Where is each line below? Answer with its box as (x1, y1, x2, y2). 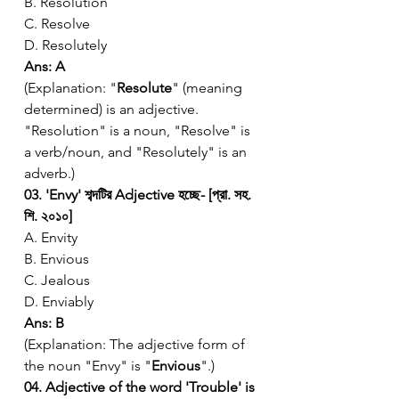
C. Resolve (24, 14, 90, 32)
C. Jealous (24, 271, 90, 289)
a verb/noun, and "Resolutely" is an (24, 142, 250, 160)
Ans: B (24, 313, 64, 331)
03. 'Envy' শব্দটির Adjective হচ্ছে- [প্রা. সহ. (24, 185, 255, 203)
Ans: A (24, 57, 65, 75)
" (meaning (172, 78, 246, 96)
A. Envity (24, 228, 77, 246)
